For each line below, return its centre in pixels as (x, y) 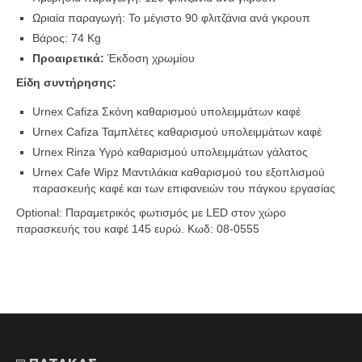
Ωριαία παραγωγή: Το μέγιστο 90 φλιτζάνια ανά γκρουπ (171, 18)
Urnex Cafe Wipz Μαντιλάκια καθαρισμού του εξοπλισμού (179, 173)
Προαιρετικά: (70, 59)
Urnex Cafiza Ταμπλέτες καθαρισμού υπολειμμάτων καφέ (177, 132)
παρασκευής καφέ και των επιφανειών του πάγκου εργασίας (184, 189)
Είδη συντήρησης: (66, 83)
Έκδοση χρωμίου (151, 59)
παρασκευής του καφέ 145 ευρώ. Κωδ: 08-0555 (138, 229)
